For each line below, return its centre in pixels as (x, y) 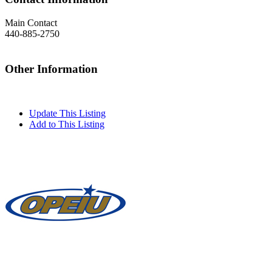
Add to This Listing (67, 124)
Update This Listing (67, 113)
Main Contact (31, 23)
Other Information (51, 69)
